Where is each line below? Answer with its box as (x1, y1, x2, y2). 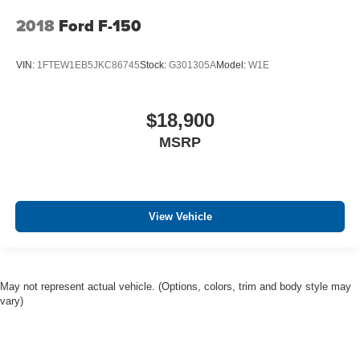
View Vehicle (148, 211, 212, 223)
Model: (216, 59, 248, 72)
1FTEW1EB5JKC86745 (37, 59, 140, 72)
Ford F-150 (59, 13, 141, 38)
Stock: (140, 59, 169, 72)
